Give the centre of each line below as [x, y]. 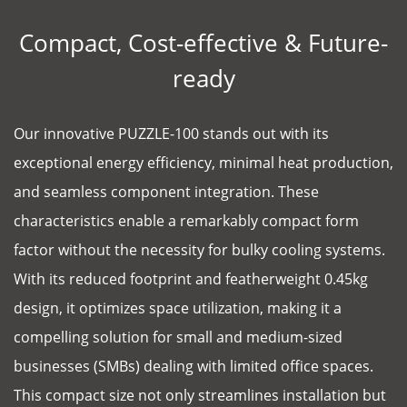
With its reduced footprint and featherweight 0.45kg [191, 278]
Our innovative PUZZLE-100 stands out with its [171, 133]
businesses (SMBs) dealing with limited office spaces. [194, 366]
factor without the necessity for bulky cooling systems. [199, 249]
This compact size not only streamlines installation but [200, 395]
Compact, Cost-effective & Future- [203, 42]
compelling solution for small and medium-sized [178, 337]
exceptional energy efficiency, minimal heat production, [203, 162]
